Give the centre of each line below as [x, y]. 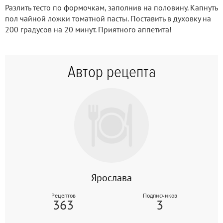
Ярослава [111, 177]
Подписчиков [160, 195]
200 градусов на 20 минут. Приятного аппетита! [88, 29]
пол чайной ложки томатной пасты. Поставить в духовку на [108, 18]
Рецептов [63, 195]
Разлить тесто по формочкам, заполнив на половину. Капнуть [111, 7]
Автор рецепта [111, 72]
